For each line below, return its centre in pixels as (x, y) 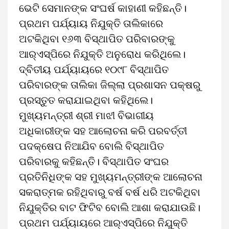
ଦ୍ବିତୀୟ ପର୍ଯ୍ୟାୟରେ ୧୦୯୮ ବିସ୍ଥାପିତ (94, 70)
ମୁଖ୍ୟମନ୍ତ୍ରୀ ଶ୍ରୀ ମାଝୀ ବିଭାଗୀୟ (86, 116)
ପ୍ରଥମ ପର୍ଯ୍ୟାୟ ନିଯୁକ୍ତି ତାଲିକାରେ (91, 24)
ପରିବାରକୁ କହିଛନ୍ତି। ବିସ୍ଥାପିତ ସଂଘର (94, 162)
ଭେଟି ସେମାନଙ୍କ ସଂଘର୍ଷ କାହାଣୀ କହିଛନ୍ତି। (103, 8)
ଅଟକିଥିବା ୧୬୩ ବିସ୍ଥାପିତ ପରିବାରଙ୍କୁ (97, 39)
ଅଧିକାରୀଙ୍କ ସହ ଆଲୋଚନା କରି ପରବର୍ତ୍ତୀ (103, 131)
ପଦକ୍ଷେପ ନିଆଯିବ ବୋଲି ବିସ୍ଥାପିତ (91, 146)
